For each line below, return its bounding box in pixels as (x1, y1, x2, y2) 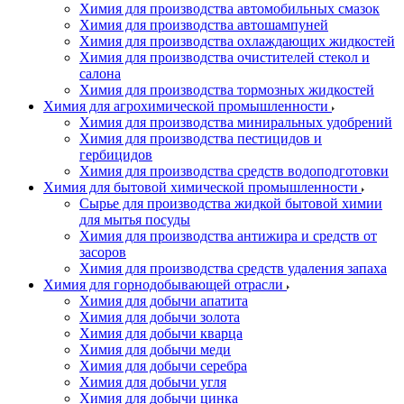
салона (79, 66, 121, 81)
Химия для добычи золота (79, 309, 240, 325)
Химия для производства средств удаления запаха (79, 261, 387, 276)
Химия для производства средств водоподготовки (79, 163, 389, 179)
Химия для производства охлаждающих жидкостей (79, 33, 395, 49)
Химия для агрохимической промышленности (43, 98, 332, 114)
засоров (79, 244, 126, 260)
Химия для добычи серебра (79, 358, 247, 373)
